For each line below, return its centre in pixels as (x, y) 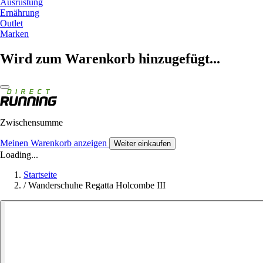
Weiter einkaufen (142, 143)
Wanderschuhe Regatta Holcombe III (97, 185)
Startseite (40, 174)
